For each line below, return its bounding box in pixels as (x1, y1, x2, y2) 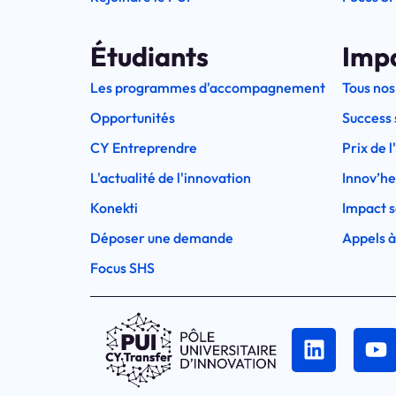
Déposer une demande (90, 229, 233, 247)
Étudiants (90, 40, 209, 74)
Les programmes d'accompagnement (90, 79, 325, 97)
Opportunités (90, 109, 175, 127)
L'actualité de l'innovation (90, 169, 251, 187)
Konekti (90, 199, 138, 217)
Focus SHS (90, 259, 155, 278)
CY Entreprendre (90, 139, 197, 157)
